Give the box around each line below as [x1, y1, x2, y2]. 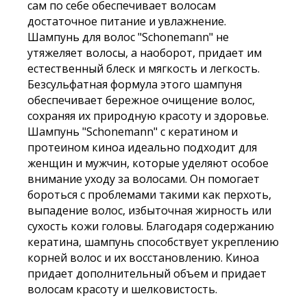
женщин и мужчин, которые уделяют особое [27, 156, 269, 171]
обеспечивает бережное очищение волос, [27, 93, 255, 108]
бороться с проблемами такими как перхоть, [27, 187, 271, 202]
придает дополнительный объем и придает [27, 266, 267, 281]
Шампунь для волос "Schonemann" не [27, 29, 229, 45]
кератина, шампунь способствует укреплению [27, 234, 279, 249]
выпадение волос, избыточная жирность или [27, 203, 271, 218]
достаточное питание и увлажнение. [27, 14, 226, 29]
